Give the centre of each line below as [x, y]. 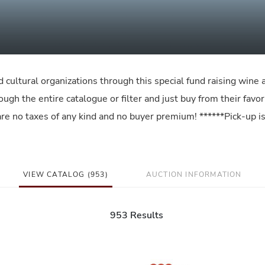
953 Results [136, 215]
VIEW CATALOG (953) [66, 174]
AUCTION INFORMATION [194, 174]
